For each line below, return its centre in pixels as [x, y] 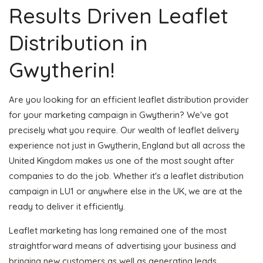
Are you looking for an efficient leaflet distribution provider [129, 99]
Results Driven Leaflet [119, 15]
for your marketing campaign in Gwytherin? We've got [119, 114]
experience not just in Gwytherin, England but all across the [127, 145]
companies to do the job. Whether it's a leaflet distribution [126, 176]
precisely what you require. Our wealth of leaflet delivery [124, 130]
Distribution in [78, 42]
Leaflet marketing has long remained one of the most [118, 230]
